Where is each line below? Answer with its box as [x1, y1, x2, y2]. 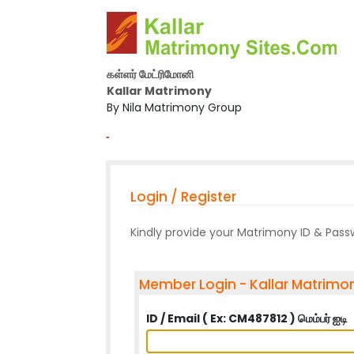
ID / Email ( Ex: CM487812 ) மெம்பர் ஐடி [146, 311, 348, 326]
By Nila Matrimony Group [106, 100, 242, 115]
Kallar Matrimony [106, 83, 212, 99]
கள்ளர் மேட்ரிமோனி [106, 66, 194, 82]
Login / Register [130, 187, 237, 206]
